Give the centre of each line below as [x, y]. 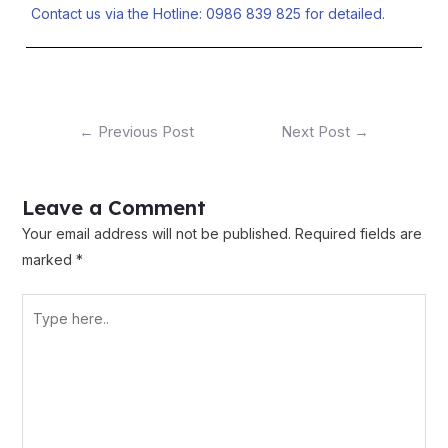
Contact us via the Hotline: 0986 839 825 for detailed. [207, 14]
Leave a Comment [113, 208]
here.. [39, 332]
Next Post [318, 132]
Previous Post [143, 132]
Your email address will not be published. [156, 234]
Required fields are [358, 234]
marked [48, 260]
